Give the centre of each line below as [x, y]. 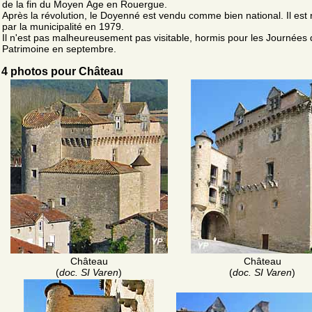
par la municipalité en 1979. [63, 26]
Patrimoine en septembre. [59, 48]
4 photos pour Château [62, 71]
